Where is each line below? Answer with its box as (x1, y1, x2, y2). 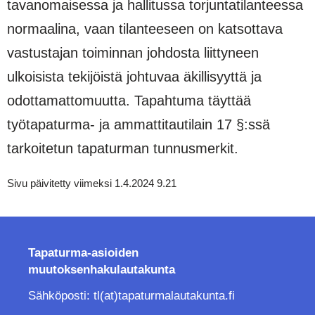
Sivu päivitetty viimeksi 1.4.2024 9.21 (7, 176, 176, 189)
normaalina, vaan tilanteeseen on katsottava (7, 20, 283, 37)
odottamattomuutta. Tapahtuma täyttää (7, 92, 251, 108)
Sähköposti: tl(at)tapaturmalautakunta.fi (28, 288, 235, 302)
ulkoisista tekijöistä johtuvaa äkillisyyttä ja (7, 68, 262, 84)
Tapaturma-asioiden (28, 245, 139, 259)
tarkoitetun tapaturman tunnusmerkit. (7, 140, 238, 156)
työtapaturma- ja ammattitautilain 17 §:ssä (7, 116, 270, 132)
